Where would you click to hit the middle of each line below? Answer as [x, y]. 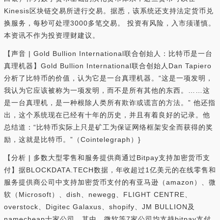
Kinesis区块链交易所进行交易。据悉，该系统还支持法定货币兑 [109, 11]
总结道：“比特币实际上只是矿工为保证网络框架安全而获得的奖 [109, 127]
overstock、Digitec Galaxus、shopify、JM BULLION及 [99, 207]
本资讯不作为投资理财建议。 [52, 36]
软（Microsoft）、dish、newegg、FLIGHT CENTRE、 [98, 195]
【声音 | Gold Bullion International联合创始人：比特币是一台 [108, 54]
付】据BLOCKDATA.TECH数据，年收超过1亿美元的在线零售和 [110, 170]
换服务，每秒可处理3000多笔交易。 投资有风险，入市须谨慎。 [110, 23]
